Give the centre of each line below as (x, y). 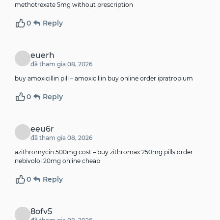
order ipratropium (166, 79)
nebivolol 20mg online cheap (57, 161)
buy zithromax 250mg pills (136, 152)
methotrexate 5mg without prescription (74, 5)
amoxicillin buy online (107, 79)
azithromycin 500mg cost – (56, 152)
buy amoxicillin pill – (45, 79)
